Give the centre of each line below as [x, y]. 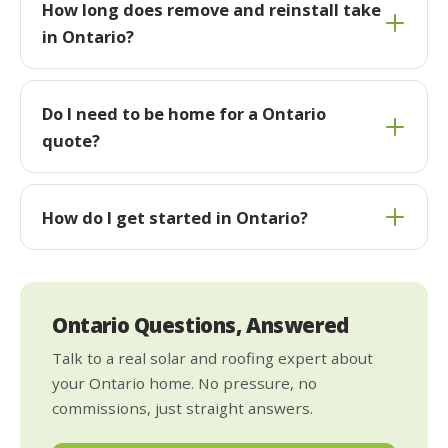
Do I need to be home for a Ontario [183, 113]
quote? [70, 140]
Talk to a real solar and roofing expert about [212, 357]
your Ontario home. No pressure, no [184, 382]
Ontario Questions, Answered [200, 325]
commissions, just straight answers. [182, 407]
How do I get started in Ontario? [174, 217]
